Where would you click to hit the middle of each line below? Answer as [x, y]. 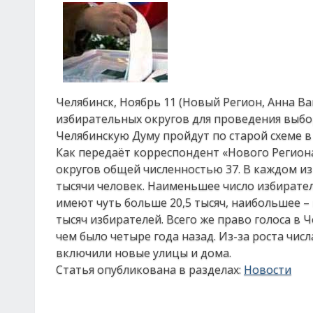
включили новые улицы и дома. [144, 253]
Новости [268, 270]
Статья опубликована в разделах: [150, 270]
